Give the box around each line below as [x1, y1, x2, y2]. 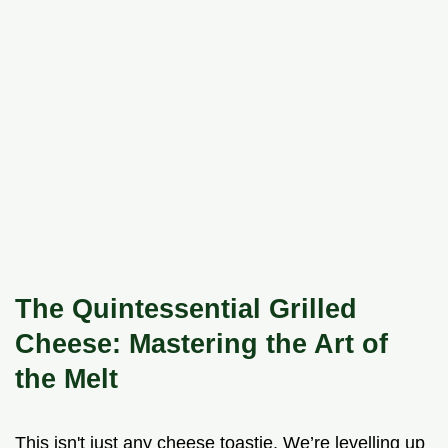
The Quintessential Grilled [15, 292, 357, 324]
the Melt [15, 362, 118, 394]
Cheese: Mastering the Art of [15, 327, 388, 359]
